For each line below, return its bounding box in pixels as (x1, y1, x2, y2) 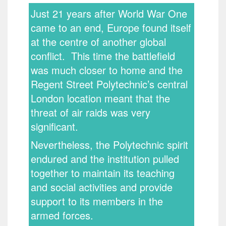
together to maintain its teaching (31, 165, 175, 181)
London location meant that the (31, 91, 170, 106)
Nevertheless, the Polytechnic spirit (31, 137, 188, 152)
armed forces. (31, 208, 93, 223)
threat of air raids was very (31, 105, 150, 120)
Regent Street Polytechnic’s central (31, 77, 188, 92)
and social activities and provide (31, 180, 173, 195)
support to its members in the (31, 194, 163, 209)
